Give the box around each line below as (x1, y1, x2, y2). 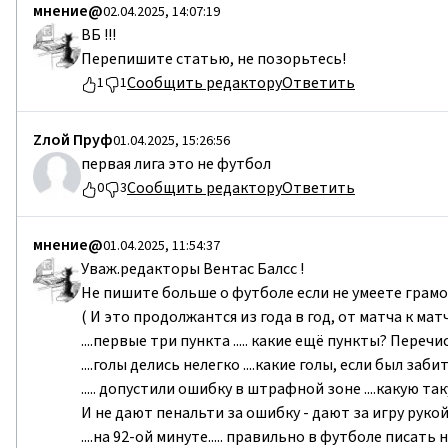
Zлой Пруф (33, 129, 113, 152)
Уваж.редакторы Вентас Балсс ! (81, 258, 304, 281)
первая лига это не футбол (81, 153, 271, 176)
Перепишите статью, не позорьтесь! (81, 48, 346, 71)
